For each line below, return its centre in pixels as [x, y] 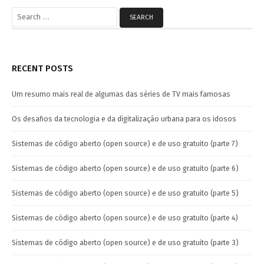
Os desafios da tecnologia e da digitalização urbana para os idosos [124, 118]
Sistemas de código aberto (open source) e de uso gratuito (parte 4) [125, 217]
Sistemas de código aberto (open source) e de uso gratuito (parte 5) [125, 193]
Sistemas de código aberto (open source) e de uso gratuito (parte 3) [125, 242]
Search [23, 9]
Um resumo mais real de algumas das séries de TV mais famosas [121, 94]
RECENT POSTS [42, 68]
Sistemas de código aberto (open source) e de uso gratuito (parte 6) [125, 168]
